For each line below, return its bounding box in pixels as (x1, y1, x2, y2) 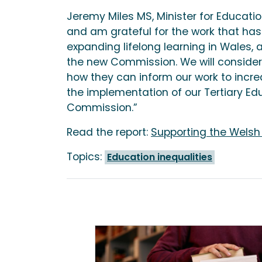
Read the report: (67, 125, 151, 139)
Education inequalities (107, 150, 212, 164)
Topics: (67, 149, 105, 164)
